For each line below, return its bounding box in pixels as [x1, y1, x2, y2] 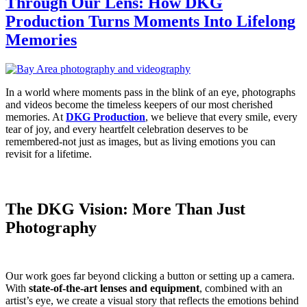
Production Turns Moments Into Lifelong [5, 12, 295, 31]
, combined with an [199, 282, 282, 294]
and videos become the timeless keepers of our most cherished [5, 98, 273, 110]
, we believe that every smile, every [145, 110, 297, 123]
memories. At [5, 110, 66, 123]
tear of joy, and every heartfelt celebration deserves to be [5, 123, 248, 135]
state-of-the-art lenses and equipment [29, 282, 199, 294]
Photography [5, 218, 97, 236]
